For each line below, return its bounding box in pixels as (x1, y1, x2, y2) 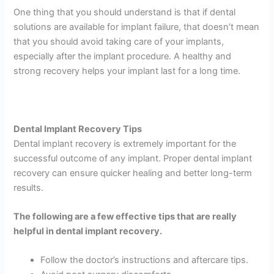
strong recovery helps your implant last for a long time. (13, 65, 243, 76)
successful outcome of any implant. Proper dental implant (13, 152, 253, 164)
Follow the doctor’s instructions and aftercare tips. (40, 254, 251, 266)
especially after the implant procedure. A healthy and (13, 50, 232, 62)
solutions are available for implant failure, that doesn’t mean (13, 21, 260, 32)
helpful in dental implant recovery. (13, 225, 163, 237)
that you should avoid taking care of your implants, (13, 35, 224, 47)
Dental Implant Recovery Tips (13, 123, 143, 135)
